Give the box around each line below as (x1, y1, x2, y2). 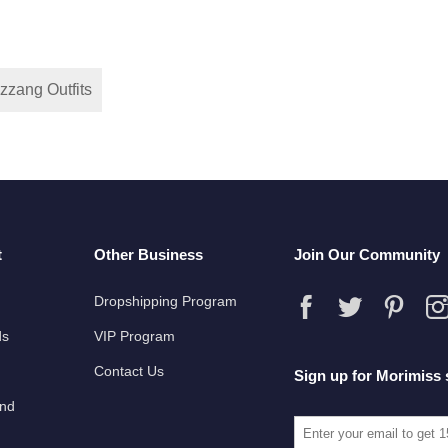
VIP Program (94, 327, 175, 344)
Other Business (94, 245, 203, 263)
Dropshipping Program (94, 292, 237, 309)
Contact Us (94, 362, 164, 379)
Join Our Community (294, 245, 440, 263)
